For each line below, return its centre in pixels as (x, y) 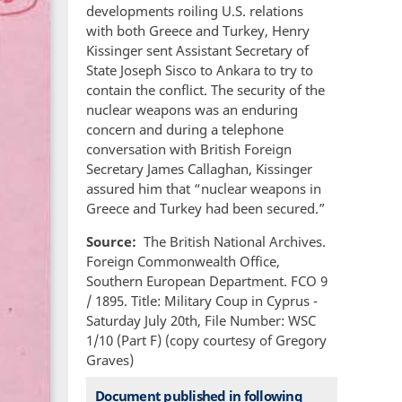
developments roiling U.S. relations (195, 11)
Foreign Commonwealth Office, (183, 262)
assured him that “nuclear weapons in (204, 189)
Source (109, 242)
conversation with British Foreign (189, 149)
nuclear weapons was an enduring (192, 110)
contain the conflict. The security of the (205, 90)
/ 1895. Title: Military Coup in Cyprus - (202, 301)
